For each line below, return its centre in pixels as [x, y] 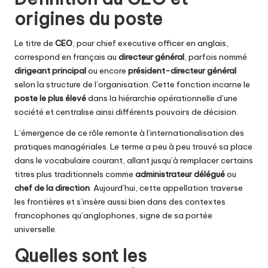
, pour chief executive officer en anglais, [150, 43]
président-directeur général [182, 71]
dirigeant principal [50, 71]
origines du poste [89, 19]
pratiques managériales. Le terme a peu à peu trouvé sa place [133, 147]
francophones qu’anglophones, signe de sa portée [113, 216]
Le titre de [35, 43]
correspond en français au [66, 57]
